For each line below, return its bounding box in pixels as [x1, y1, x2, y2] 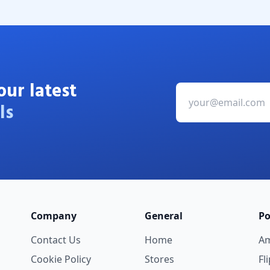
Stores [144, 253, 174, 266]
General [144, 209, 183, 222]
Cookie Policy [30, 253, 91, 266]
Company [30, 209, 77, 222]
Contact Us [30, 233, 81, 246]
